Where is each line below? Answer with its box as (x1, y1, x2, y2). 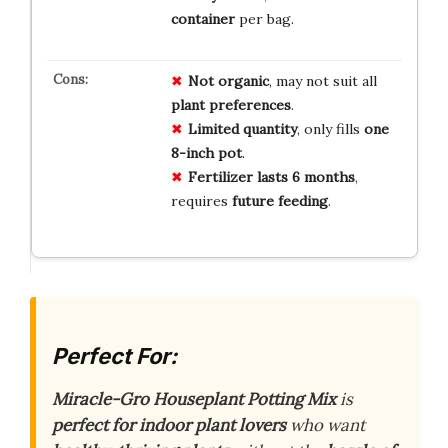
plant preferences (170, 95, 291, 114)
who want (286, 414, 365, 436)
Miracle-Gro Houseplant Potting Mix (52, 388, 336, 410)
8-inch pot (170, 143, 242, 162)
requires (170, 191, 232, 210)
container (170, 9, 235, 28)
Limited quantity (187, 119, 297, 138)
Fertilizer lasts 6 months (187, 167, 355, 186)
